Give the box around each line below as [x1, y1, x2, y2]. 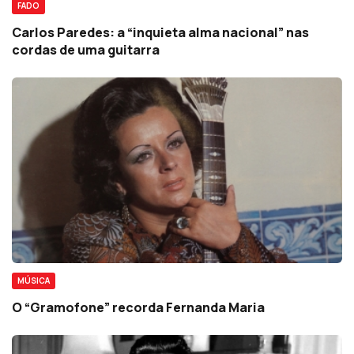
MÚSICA [17, 274, 50, 286]
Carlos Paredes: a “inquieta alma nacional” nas [12, 23, 309, 41]
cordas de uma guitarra [12, 40, 160, 58]
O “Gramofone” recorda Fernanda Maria [12, 298, 265, 316]
